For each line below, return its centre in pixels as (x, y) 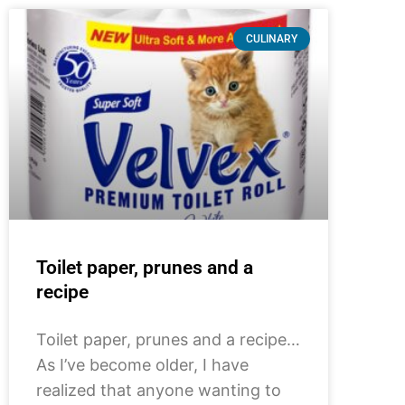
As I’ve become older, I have (142, 365)
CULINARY (271, 39)
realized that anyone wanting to (159, 391)
